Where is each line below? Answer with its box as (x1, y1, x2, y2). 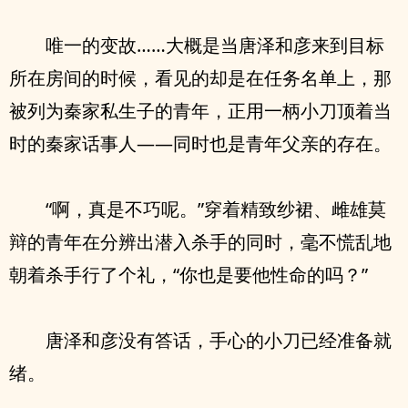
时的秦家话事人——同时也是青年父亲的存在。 (9, 131, 392, 156)
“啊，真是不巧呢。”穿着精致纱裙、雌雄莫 (46, 197, 386, 221)
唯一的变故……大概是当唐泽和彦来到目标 (46, 33, 384, 57)
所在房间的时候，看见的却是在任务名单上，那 (9, 66, 392, 90)
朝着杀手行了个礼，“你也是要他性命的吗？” (9, 262, 368, 287)
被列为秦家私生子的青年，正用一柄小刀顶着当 (9, 98, 392, 123)
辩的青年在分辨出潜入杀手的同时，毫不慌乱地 (9, 229, 392, 254)
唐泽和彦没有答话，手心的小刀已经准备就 (46, 328, 392, 352)
